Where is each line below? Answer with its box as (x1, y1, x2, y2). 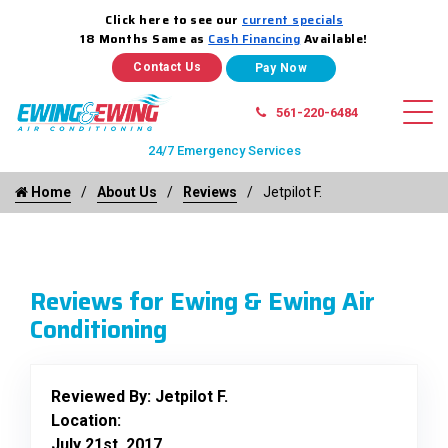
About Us (97, 183, 157, 200)
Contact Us (133, 60, 201, 74)
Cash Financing (208, 29, 301, 48)
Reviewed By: (51, 386, 155, 406)
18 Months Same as (80, 29, 209, 48)
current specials (242, 10, 343, 29)
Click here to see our (105, 10, 242, 29)
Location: (51, 410, 121, 430)
